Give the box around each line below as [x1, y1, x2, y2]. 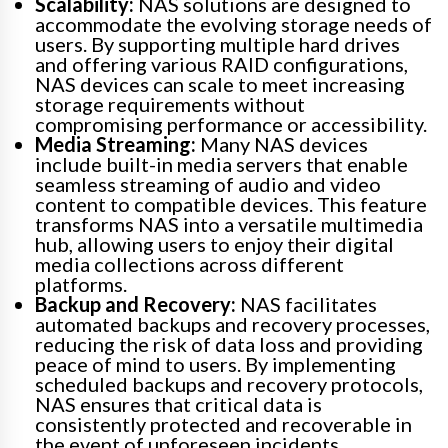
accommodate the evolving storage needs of [35, 11, 432, 36]
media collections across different [35, 251, 344, 276]
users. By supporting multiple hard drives [35, 31, 400, 56]
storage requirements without [35, 91, 305, 116]
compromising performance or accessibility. [35, 111, 427, 136]
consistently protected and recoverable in [35, 411, 412, 436]
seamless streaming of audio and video [35, 171, 381, 196]
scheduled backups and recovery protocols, [35, 371, 423, 396]
